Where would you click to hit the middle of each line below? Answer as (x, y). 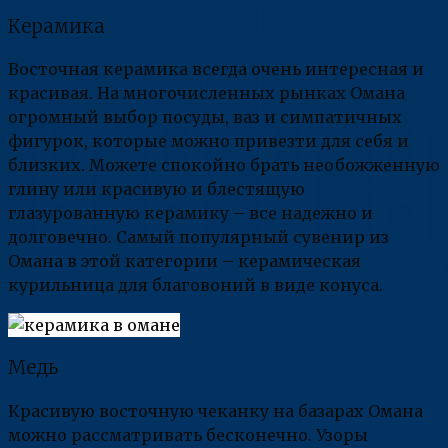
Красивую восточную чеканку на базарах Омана (215, 410)
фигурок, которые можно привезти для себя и (208, 141)
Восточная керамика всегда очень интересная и (216, 69)
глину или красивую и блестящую (156, 189)
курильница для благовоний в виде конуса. (195, 285)
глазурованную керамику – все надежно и (190, 213)
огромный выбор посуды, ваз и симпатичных (205, 117)
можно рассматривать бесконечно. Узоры (188, 434)
